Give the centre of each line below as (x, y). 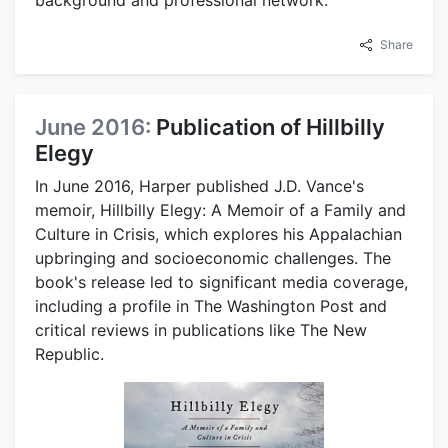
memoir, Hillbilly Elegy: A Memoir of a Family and (220, 209)
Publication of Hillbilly (270, 126)
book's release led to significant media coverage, (221, 281)
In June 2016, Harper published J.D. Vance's (199, 185)
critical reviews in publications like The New (201, 329)
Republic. (69, 353)
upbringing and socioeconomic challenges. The (213, 257)
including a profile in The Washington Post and (211, 305)
